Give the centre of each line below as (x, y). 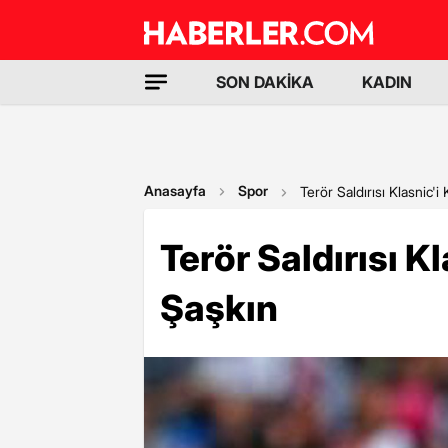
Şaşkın (219, 308)
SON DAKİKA (265, 82)
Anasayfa (175, 190)
